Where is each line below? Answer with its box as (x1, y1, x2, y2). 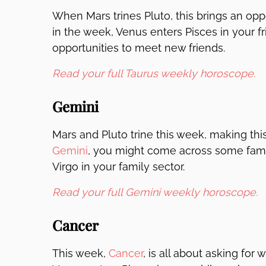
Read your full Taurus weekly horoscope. (52, 67, 255, 80)
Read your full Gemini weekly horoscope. (52, 186, 258, 198)
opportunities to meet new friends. (52, 42, 225, 54)
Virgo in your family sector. (52, 160, 185, 173)
